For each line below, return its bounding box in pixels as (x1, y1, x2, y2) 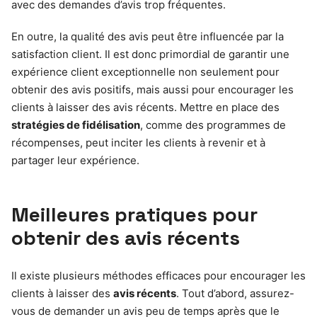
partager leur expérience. (11, 153, 139, 167)
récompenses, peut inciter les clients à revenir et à (11, 135, 265, 149)
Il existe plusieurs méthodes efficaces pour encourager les (11, 268, 306, 282)
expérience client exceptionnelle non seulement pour (11, 64, 279, 79)
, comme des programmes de (140, 117, 286, 132)
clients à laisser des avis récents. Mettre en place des (11, 100, 279, 114)
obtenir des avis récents (11, 224, 240, 250)
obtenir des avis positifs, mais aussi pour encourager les (11, 82, 294, 96)
